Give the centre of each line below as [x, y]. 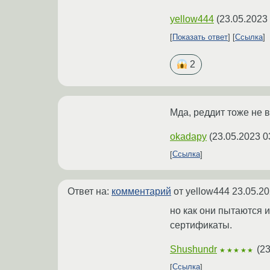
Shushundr [193, 249]
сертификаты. [201, 225]
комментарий [141, 191]
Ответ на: [89, 191]
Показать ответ [200, 37]
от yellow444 [202, 191]
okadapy [188, 136]
